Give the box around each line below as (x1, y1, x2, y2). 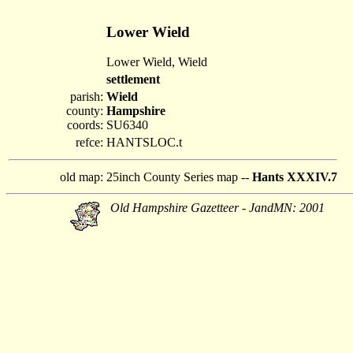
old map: (60, 170, 103, 184)
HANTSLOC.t (106, 136, 182, 149)
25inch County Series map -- (106, 170, 252, 184)
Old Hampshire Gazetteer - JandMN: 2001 (110, 201, 325, 214)
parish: (70, 90, 103, 103)
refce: (76, 136, 103, 149)
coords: (67, 118, 103, 132)
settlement (106, 72, 160, 86)
